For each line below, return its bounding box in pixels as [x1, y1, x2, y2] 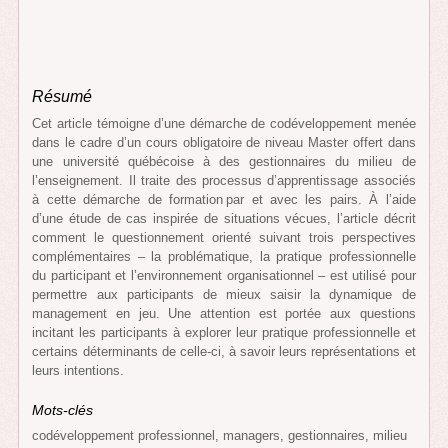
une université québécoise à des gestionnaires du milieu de [32, 154, 416, 170]
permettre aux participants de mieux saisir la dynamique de [32, 287, 416, 303]
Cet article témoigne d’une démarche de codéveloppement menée [32, 116, 416, 132]
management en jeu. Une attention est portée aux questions [32, 306, 416, 322]
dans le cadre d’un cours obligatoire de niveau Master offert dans [32, 135, 416, 151]
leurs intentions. [32, 363, 125, 379]
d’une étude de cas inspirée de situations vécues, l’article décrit [32, 211, 416, 227]
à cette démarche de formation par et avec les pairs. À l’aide [32, 192, 416, 208]
